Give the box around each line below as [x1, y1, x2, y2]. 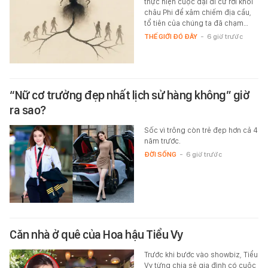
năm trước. [144, 136, 181, 145]
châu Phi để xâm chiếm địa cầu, [144, 7, 251, 17]
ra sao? [10, 102, 46, 117]
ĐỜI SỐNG [144, 150, 176, 159]
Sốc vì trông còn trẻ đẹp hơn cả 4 [144, 125, 258, 135]
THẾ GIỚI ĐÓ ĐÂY [144, 32, 197, 41]
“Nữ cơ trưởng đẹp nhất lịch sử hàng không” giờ [10, 87, 249, 102]
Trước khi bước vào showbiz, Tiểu [144, 249, 258, 259]
